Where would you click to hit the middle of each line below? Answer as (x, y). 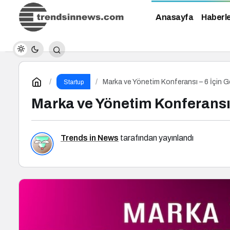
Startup (73, 82)
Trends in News (90, 138)
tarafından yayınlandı (156, 138)
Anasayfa (174, 17)
